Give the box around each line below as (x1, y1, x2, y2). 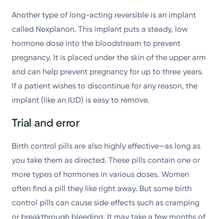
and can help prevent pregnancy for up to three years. (12, 66, 204, 76)
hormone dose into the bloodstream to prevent (12, 38, 181, 48)
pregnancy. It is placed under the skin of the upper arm (12, 52, 206, 62)
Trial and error (12, 116, 80, 130)
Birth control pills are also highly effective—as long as (12, 141, 201, 151)
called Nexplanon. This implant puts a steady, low (12, 24, 188, 34)
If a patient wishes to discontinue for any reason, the (12, 81, 198, 90)
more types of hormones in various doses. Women (12, 169, 190, 179)
